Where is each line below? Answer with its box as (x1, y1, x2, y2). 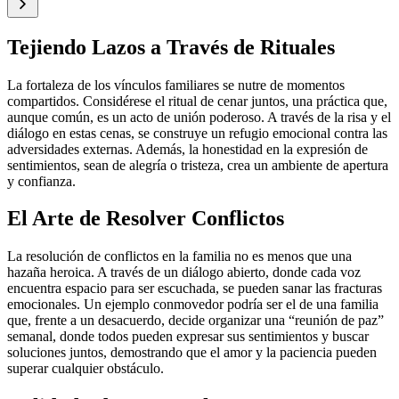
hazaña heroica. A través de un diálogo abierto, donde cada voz (7, 265, 361, 281)
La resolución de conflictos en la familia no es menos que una (7, 248, 352, 265)
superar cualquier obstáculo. (7, 361, 164, 377)
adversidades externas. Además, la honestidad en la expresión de (7, 141, 368, 157)
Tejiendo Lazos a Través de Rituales (7, 35, 335, 59)
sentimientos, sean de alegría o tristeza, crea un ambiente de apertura (7, 157, 388, 173)
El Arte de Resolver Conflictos (7, 207, 284, 231)
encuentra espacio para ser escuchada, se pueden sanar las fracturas (7, 281, 382, 297)
